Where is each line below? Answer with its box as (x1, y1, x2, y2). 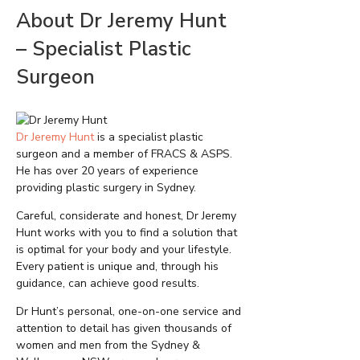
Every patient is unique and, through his (16, 259, 219, 275)
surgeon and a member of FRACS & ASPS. (16, 146, 232, 162)
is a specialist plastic (94, 129, 203, 145)
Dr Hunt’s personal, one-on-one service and (16, 304, 241, 320)
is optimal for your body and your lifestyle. (16, 242, 231, 258)
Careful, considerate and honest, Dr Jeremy (16, 208, 236, 224)
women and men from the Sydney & (16, 337, 200, 354)
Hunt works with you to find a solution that (16, 225, 237, 241)
